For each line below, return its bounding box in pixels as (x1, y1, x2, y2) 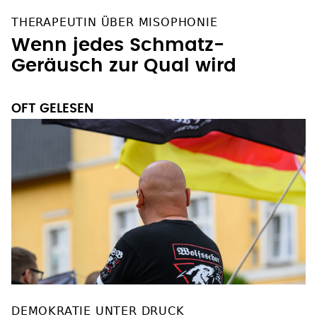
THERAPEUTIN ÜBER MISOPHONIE (11, 16, 218, 30)
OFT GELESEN (11, 103, 93, 116)
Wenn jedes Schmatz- (11, 36, 224, 55)
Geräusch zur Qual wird (11, 57, 236, 76)
